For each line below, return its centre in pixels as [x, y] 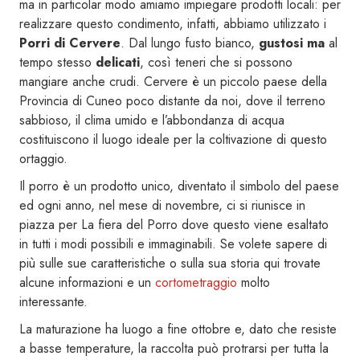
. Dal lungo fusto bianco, [190, 43]
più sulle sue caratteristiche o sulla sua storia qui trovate [170, 263]
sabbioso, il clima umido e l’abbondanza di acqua [152, 120]
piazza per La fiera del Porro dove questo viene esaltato [174, 224]
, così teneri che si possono [216, 62]
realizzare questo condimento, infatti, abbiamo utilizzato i [173, 23]
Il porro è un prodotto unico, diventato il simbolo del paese [179, 186]
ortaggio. [43, 158]
